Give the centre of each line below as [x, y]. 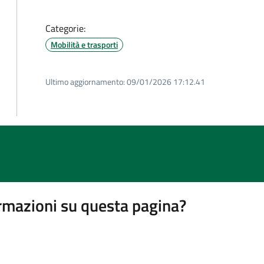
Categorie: [65, 28]
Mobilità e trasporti [84, 44]
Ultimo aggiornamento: [85, 82]
